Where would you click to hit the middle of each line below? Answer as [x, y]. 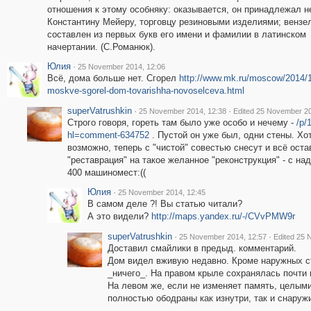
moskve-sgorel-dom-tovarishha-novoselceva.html [145, 91]
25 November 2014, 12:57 [222, 237]
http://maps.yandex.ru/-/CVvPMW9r [223, 216]
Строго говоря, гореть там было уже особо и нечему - [182, 123]
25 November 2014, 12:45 [161, 192]
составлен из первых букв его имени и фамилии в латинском [176, 34]
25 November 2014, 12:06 [121, 67]
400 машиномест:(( [106, 173]
